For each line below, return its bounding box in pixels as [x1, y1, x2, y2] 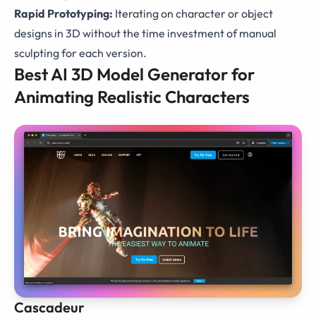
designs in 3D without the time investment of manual [14, 26, 276, 41]
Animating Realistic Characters [14, 86, 250, 108]
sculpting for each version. [14, 46, 147, 61]
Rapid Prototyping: [14, 6, 113, 21]
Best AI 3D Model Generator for [14, 63, 255, 85]
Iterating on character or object [113, 6, 273, 21]
